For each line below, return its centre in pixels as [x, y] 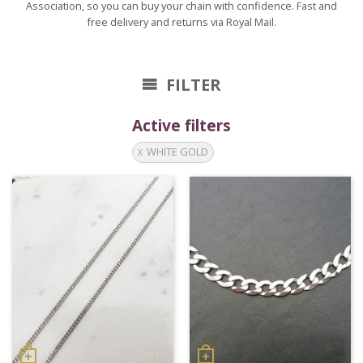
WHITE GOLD [177, 152]
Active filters [181, 125]
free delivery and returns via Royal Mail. [181, 21]
